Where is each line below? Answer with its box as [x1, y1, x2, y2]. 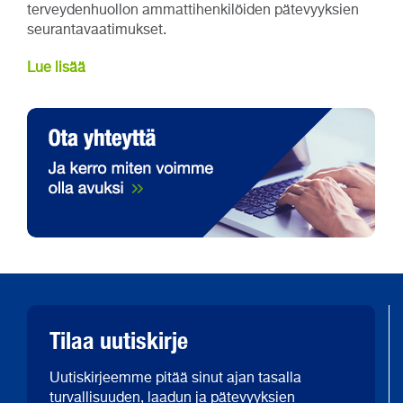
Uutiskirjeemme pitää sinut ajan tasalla [49, 372, 301, 387]
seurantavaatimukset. [27, 23, 166, 39]
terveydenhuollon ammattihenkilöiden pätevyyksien [27, 4, 359, 19]
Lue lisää [27, 61, 85, 76]
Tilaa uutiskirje [49, 327, 188, 355]
